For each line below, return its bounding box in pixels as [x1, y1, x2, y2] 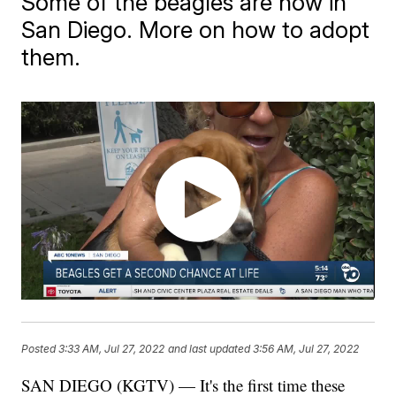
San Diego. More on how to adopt [21, 16, 370, 43]
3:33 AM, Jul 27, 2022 [58, 341, 165, 355]
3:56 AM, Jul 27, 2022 [253, 341, 360, 355]
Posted [21, 341, 59, 355]
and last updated [168, 341, 251, 355]
